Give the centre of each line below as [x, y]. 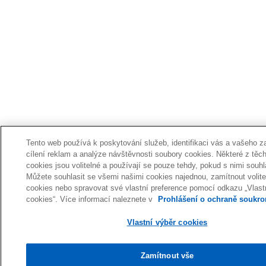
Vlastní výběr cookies [167, 222]
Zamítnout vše [167, 256]
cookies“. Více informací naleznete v [91, 199]
